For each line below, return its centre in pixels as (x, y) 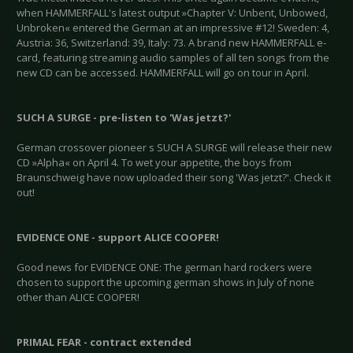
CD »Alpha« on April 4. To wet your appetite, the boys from (154, 163)
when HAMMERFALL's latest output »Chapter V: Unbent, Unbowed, (172, 13)
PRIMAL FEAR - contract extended (104, 342)
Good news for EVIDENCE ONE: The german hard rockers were (164, 268)
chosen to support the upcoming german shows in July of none (165, 282)
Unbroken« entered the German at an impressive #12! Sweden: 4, (173, 28)
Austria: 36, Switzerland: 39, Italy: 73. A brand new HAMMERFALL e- (171, 43)
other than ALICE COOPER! (78, 297)
